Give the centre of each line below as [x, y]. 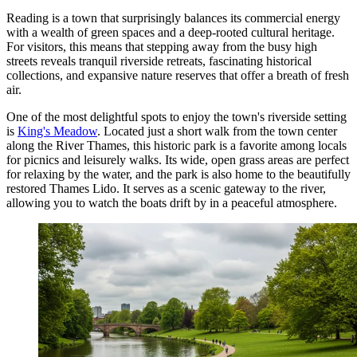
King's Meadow [57, 131]
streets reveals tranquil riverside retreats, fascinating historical [159, 61]
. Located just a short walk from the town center [217, 131]
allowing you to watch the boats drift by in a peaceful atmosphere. [172, 202]
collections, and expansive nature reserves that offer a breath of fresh [178, 75]
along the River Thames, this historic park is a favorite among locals [177, 145]
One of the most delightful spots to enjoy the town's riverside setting [177, 116]
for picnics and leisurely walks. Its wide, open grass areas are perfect [178, 159]
